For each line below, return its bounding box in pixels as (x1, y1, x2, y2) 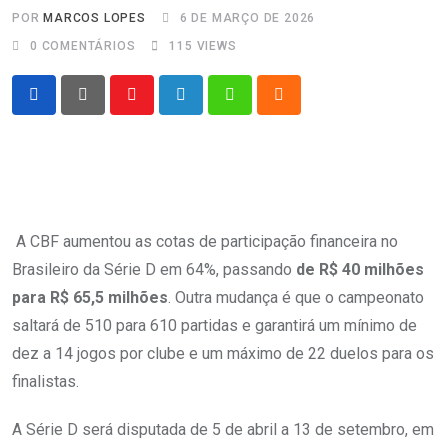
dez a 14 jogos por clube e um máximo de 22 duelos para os (12, 344, 434, 363)
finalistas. (12, 372, 79, 391)
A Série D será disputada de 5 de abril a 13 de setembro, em (12, 420, 434, 439)
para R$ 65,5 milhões (12, 288, 168, 307)
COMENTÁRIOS (37, 39, 136, 53)
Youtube (130, 97, 187, 117)
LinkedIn (179, 97, 240, 117)
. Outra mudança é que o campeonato (168, 288, 424, 307)
